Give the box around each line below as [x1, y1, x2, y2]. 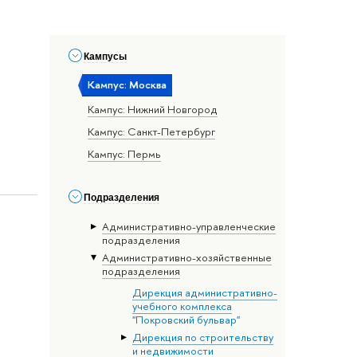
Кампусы [84, 50, 127, 62]
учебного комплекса [131, 299, 232, 314]
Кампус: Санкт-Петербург [88, 124, 216, 139]
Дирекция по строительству [131, 330, 273, 345]
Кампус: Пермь [88, 146, 162, 161]
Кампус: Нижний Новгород [88, 102, 218, 117]
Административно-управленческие [101, 219, 276, 234]
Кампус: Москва [88, 76, 167, 92]
